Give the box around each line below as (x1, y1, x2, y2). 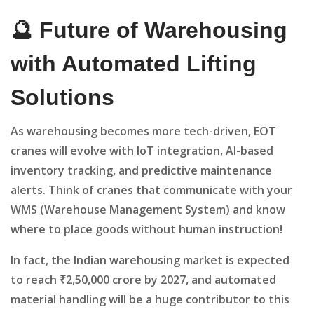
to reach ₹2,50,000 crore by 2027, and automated (11, 272, 276, 288)
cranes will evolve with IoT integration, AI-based (11, 143, 273, 159)
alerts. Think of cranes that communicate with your (11, 182, 292, 198)
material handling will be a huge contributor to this (11, 292, 289, 308)
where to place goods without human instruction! (11, 221, 282, 238)
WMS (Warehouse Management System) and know (11, 202, 285, 218)
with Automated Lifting (11, 51, 257, 77)
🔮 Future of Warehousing (11, 18, 287, 43)
